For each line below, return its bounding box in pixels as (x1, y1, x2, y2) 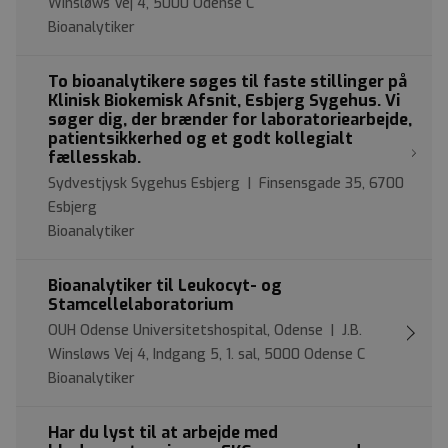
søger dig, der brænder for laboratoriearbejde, (48, 108, 412, 130)
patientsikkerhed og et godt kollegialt (48, 127, 353, 149)
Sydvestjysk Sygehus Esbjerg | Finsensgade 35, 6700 (48, 173, 404, 193)
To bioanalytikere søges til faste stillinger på (48, 70, 407, 92)
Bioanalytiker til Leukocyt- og (48, 274, 282, 296)
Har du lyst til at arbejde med (48, 421, 278, 443)
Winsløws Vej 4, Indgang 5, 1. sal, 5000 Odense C (48, 344, 365, 364)
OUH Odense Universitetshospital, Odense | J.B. (48, 320, 362, 340)
